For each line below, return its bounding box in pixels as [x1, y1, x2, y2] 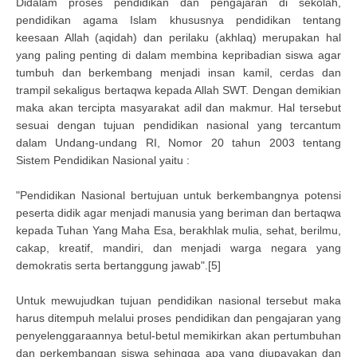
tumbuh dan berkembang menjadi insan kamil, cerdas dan [16, 66, 341, 79]
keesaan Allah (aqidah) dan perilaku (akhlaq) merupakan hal [16, 31, 341, 44]
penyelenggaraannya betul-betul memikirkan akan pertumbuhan [16, 329, 341, 342]
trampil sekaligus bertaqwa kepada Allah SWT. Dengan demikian [16, 84, 341, 96]
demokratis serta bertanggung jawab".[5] [16, 259, 221, 272]
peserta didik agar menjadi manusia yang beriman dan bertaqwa [16, 206, 341, 219]
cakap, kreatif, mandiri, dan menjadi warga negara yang [16, 241, 341, 254]
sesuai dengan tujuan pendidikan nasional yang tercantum [16, 119, 341, 131]
